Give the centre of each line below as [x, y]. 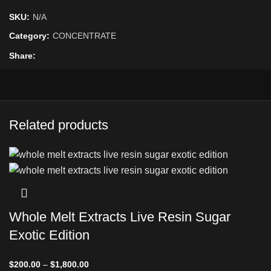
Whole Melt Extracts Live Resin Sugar [120, 217]
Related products [59, 125]
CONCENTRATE [84, 36]
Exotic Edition [49, 235]
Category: [31, 36]
